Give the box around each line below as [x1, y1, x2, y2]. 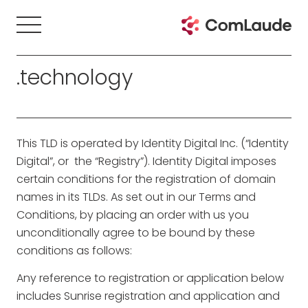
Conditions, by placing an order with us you [16, 207, 249, 223]
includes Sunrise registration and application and [16, 288, 280, 304]
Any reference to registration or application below [16, 270, 284, 286]
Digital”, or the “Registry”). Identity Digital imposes [16, 153, 276, 169]
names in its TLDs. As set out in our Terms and [16, 189, 256, 205]
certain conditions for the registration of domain [16, 171, 276, 187]
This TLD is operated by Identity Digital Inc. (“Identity [16, 135, 289, 151]
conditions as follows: [16, 243, 132, 258]
